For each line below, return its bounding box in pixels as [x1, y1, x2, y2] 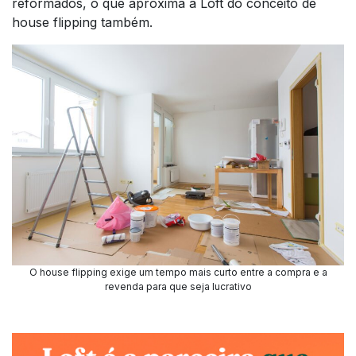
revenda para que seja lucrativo [104, 281, 252, 293]
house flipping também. [12, 14, 153, 30]
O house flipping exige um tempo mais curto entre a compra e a [29, 266, 327, 279]
